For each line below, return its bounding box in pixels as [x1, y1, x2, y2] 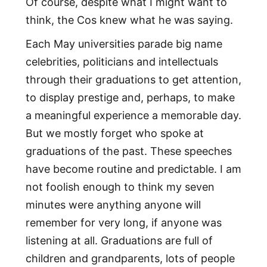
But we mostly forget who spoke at [25, 127, 204, 140]
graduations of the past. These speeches [25, 145, 232, 158]
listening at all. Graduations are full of [25, 234, 213, 247]
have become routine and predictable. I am [25, 163, 241, 176]
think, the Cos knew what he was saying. [25, 14, 233, 27]
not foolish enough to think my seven [25, 181, 215, 194]
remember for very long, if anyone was [25, 216, 222, 229]
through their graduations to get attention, [25, 73, 241, 86]
